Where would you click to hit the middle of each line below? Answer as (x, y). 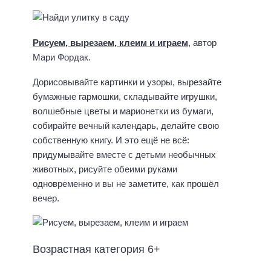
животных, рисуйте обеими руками (105, 169)
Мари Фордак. (62, 57)
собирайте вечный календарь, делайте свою (126, 125)
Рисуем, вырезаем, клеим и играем (110, 43)
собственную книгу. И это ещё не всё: (111, 140)
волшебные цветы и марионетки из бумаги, (123, 111)
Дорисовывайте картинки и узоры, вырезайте (127, 82)
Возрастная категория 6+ (96, 250)
